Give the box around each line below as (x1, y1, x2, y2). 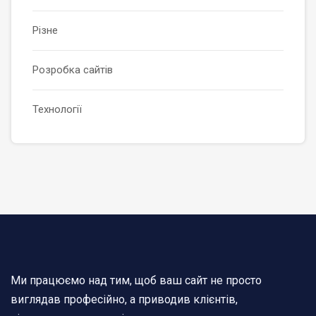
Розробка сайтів (32, 63, 113, 77)
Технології (32, 103, 82, 116)
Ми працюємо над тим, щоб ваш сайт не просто (11, 274, 262, 288)
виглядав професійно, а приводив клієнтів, (11, 293, 238, 307)
